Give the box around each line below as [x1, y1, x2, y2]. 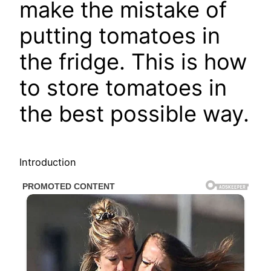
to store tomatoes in [19, 74, 227, 102]
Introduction [19, 156, 76, 169]
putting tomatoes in [19, 22, 220, 50]
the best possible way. [19, 100, 249, 128]
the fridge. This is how [19, 48, 247, 76]
